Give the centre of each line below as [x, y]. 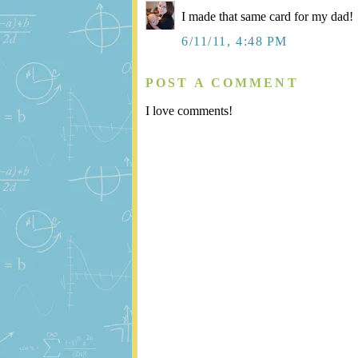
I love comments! [189, 110]
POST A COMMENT [222, 83]
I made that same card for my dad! [267, 17]
